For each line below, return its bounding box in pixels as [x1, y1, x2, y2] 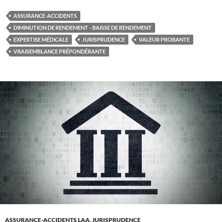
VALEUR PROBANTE [139, 36, 190, 43]
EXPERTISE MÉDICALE [13, 36, 68, 43]
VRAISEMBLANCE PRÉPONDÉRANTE [13, 48, 106, 55]
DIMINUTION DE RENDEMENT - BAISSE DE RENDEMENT [13, 24, 152, 31]
